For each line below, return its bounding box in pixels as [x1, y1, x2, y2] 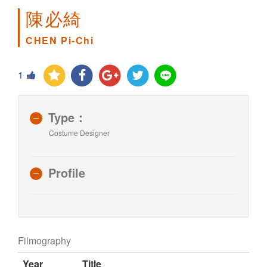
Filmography [18, 233, 71, 247]
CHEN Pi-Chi [26, 33, 94, 48]
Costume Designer [49, 127, 110, 138]
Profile [48, 163, 85, 181]
